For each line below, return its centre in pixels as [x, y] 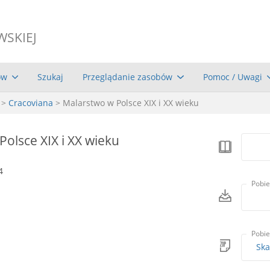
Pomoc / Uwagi [232, 77]
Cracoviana [31, 102]
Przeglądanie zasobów [128, 77]
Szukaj [51, 77]
